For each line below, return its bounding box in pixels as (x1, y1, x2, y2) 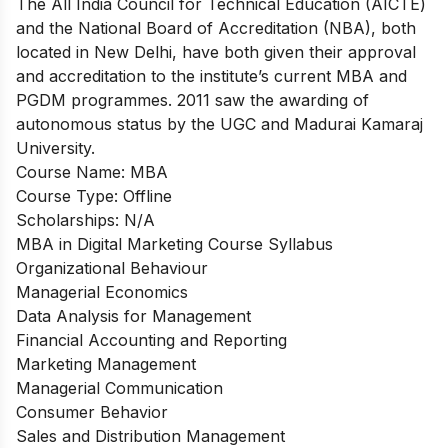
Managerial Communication (16, 377, 223, 398)
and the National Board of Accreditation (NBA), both (16, 17, 416, 38)
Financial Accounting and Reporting (16, 329, 287, 350)
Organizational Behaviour (16, 257, 208, 278)
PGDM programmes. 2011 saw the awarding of (16, 89, 369, 110)
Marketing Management (16, 353, 196, 374)
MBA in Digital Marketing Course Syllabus (16, 233, 333, 254)
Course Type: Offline (16, 185, 172, 206)
